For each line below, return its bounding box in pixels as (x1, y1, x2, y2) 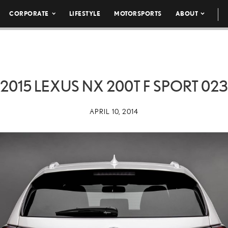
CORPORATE (9, 10, 49, 17)
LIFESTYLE (69, 10, 101, 17)
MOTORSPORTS (114, 10, 162, 17)
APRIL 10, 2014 (90, 107, 138, 116)
